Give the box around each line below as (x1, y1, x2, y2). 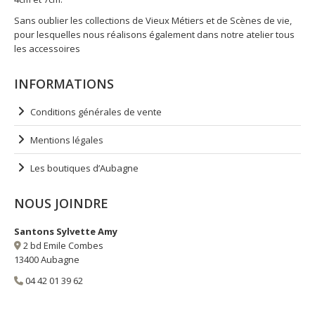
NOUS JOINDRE (14, 195, 108, 212)
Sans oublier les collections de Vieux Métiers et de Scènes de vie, (14, 14, 292, 27)
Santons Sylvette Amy (14, 225, 117, 238)
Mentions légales (30, 134, 103, 146)
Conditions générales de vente (30, 105, 162, 118)
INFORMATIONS (14, 75, 114, 92)
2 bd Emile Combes (21, 239, 103, 252)
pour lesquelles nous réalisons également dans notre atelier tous (14, 28, 295, 41)
